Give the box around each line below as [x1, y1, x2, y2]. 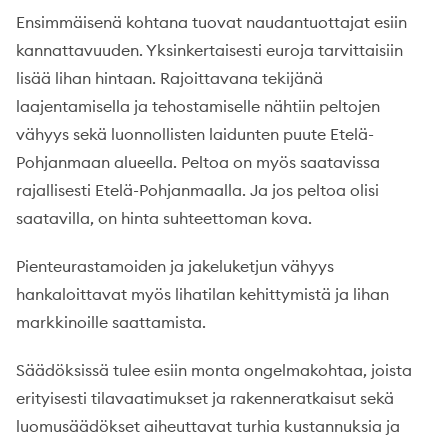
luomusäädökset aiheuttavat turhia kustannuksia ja [16, 415, 400, 436]
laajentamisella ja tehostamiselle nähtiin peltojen [16, 95, 380, 116]
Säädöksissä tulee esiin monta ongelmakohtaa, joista [16, 359, 412, 380]
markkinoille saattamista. [16, 311, 206, 332]
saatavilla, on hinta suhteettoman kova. [16, 207, 312, 228]
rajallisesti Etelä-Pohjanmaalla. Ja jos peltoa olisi [16, 179, 379, 200]
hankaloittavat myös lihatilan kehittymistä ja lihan [16, 283, 389, 304]
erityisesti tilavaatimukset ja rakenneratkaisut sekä [16, 387, 394, 408]
